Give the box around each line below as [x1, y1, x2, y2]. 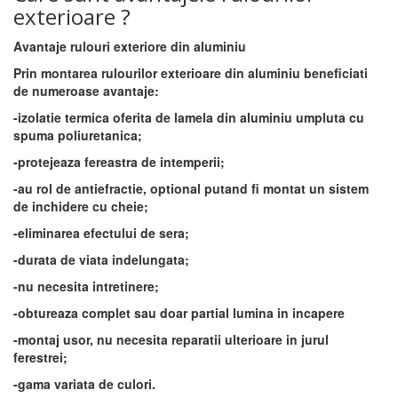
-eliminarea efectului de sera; [13, 224, 189, 242]
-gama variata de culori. [13, 375, 155, 393]
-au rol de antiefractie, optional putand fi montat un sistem [13, 179, 369, 197]
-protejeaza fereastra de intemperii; [13, 153, 225, 171]
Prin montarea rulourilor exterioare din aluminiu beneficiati [13, 64, 368, 82]
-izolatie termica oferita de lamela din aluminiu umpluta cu [13, 108, 364, 126]
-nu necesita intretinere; [13, 277, 159, 295]
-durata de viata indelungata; [13, 251, 189, 268]
